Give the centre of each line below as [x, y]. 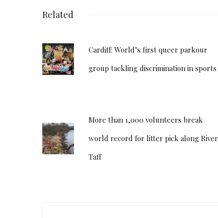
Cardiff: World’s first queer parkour [148, 50]
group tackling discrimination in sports [153, 68]
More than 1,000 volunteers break [146, 120]
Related [58, 15]
